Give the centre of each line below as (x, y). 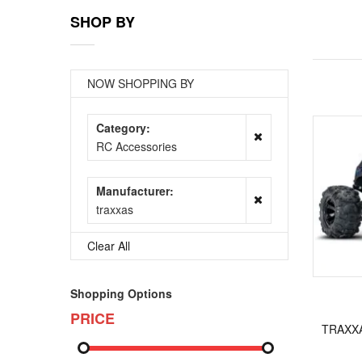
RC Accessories (137, 146)
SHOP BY (103, 22)
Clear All (109, 246)
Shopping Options (121, 293)
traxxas (115, 209)
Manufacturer (133, 191)
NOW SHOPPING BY (141, 83)
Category (121, 128)
